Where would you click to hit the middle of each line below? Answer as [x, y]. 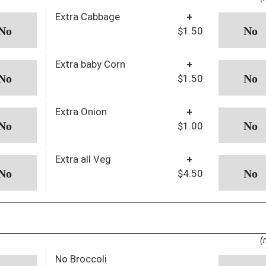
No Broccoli [81, 259]
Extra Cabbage [87, 16]
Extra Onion [81, 111]
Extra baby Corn [103, 64]
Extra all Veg [83, 159]
